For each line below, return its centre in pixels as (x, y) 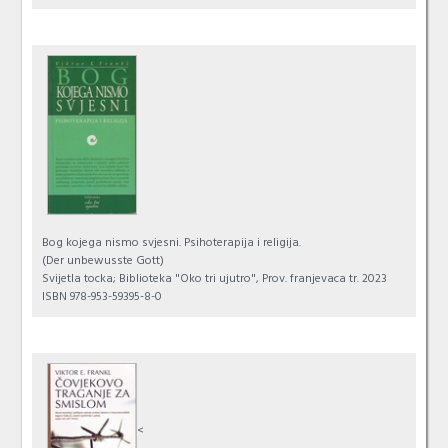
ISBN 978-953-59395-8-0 (102, 298)
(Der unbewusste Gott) (103, 262)
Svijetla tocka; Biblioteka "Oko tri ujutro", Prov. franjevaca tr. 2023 (215, 280)
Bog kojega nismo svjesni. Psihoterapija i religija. (172, 244)
